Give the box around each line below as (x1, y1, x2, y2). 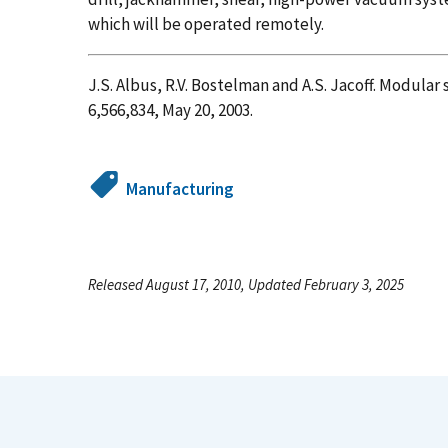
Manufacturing (126, 177, 235, 200)
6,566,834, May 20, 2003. (88, 98, 253, 121)
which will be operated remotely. (88, 12, 324, 35)
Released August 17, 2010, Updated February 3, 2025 (88, 274, 404, 294)
